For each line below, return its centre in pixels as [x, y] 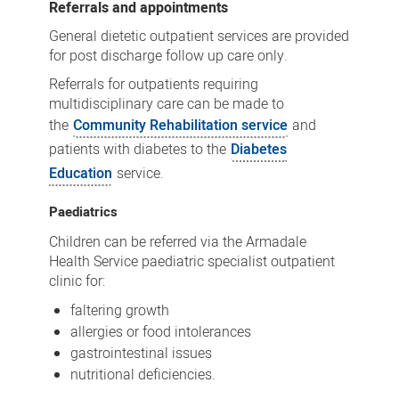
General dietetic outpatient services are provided [199, 37]
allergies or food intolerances [160, 332]
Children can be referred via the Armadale [177, 242]
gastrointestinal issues [141, 353]
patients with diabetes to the [139, 150]
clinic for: [77, 281]
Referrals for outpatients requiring [153, 85]
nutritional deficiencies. [142, 375]
